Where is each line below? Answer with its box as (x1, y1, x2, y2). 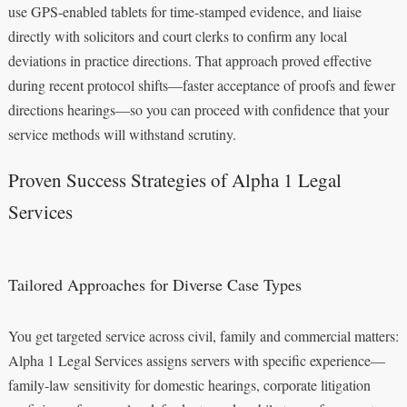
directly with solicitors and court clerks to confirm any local (7, 25, 347, 45)
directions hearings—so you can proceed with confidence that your (7, 99, 389, 119)
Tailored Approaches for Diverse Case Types (7, 273, 302, 295)
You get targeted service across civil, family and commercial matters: (7, 325, 399, 345)
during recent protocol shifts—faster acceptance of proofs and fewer (7, 74, 395, 94)
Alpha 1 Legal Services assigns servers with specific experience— (7, 350, 385, 370)
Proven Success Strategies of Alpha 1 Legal (7, 166, 342, 193)
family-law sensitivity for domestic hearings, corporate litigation (7, 374, 371, 394)
